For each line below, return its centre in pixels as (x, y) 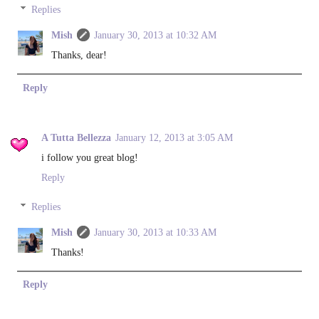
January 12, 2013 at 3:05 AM (174, 137)
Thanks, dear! (79, 55)
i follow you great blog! (90, 157)
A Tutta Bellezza (76, 137)
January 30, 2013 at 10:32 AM (156, 35)
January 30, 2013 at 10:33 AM (156, 232)
